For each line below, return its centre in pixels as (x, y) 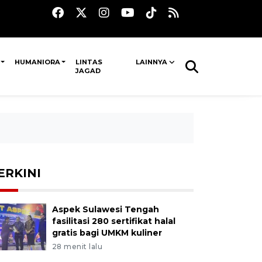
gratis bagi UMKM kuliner (107, 233)
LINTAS (89, 62)
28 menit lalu (77, 247)
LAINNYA (151, 62)
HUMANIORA (37, 62)
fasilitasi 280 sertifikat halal (113, 221)
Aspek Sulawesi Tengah (105, 209)
